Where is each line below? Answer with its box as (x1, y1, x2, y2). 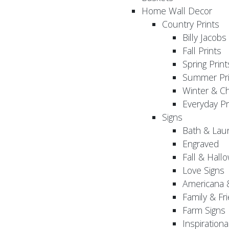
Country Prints (162, 18, 219, 31)
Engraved (182, 138, 219, 150)
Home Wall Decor (142, 5, 212, 17)
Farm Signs (182, 204, 225, 217)
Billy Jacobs (182, 31, 226, 44)
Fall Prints (182, 44, 221, 57)
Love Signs (182, 164, 224, 177)
